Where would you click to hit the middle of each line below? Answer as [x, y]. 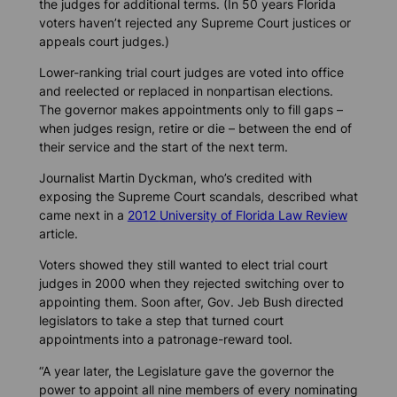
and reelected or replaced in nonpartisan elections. [186, 91]
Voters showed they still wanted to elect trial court [183, 265]
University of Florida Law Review [253, 215]
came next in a [83, 215]
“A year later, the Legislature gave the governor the [186, 370]
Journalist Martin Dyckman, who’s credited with [175, 178]
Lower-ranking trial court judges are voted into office [191, 73]
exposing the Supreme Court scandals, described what [198, 197]
